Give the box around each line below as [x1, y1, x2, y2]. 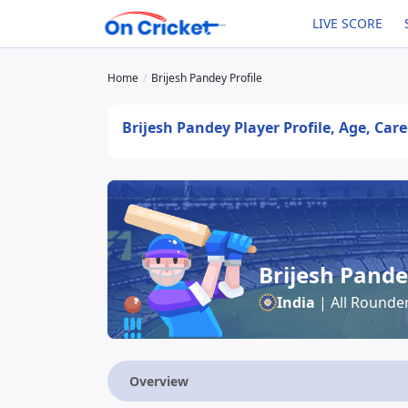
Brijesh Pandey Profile [151, 70, 262, 86]
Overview [129, 372, 189, 390]
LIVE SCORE [311, 15, 382, 32]
